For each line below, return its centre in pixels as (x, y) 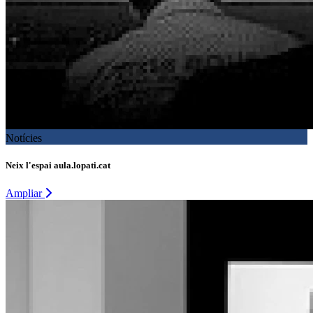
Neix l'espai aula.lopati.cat (58, 166)
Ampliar (25, 193)
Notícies (24, 138)
